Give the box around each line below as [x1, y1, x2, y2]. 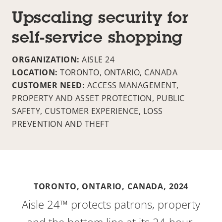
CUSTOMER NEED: [12, 79, 87, 91]
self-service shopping [12, 31, 183, 47]
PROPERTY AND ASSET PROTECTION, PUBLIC [12, 92, 185, 104]
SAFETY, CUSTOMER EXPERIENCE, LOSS [12, 105, 163, 116]
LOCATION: [12, 66, 60, 78]
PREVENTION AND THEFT [12, 118, 109, 129]
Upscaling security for [12, 11, 188, 27]
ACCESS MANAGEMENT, [87, 79, 179, 91]
